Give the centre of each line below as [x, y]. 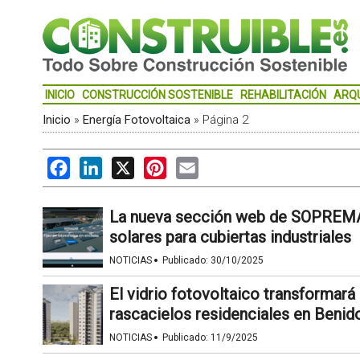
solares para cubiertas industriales [230, 237]
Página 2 [225, 120]
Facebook [97, 164]
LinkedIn [126, 164]
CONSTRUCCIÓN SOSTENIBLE [157, 95]
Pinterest [192, 164]
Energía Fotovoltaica [136, 120]
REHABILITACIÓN [283, 95]
